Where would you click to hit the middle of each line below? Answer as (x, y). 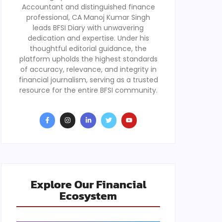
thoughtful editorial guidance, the (88, 48)
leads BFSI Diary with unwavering (88, 28)
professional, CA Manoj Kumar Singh (88, 17)
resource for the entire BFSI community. (88, 90)
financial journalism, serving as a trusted (88, 80)
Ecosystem (88, 195)
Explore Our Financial (88, 184)
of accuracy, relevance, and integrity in (88, 69)
